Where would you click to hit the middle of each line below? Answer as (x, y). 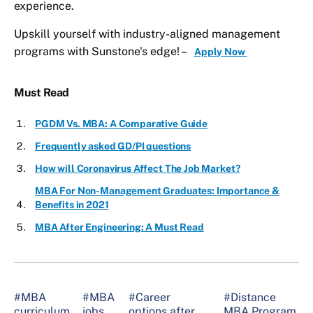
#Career (149, 298)
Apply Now (221, 52)
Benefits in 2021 (72, 205)
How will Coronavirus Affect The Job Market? (138, 169)
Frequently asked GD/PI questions (113, 146)
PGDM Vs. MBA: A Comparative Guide (121, 124)
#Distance (249, 298)
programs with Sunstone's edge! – (101, 52)
